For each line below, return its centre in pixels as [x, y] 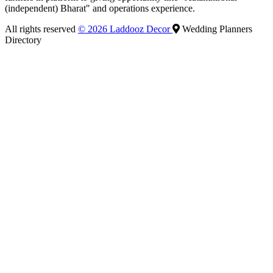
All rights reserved [41, 29]
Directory [23, 40]
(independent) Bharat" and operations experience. [100, 9]
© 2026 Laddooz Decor [125, 29]
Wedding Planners [216, 29]
